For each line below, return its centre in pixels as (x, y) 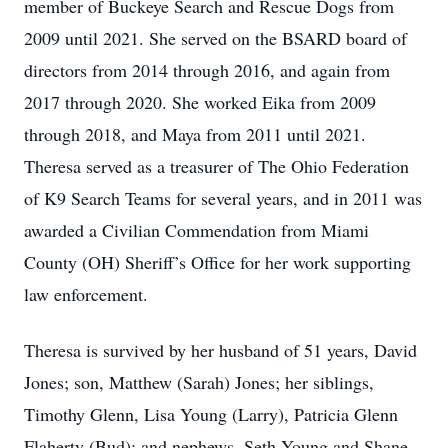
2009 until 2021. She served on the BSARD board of (215, 38)
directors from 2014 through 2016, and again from (207, 70)
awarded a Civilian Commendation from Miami (196, 230)
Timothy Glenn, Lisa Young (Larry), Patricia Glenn (211, 414)
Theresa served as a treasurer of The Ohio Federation (216, 166)
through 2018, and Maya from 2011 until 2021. (195, 134)
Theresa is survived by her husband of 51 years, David (220, 350)
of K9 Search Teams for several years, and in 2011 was (223, 198)
